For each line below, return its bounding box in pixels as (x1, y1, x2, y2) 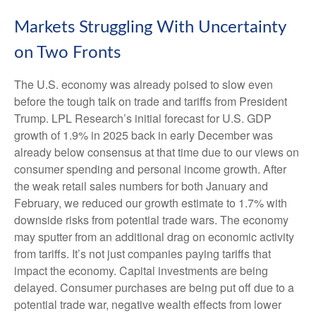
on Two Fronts (14, 44, 121, 62)
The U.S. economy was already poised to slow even (14, 76, 273, 93)
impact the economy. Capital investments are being (14, 262, 268, 279)
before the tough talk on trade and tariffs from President (14, 93, 287, 110)
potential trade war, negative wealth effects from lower (14, 296, 281, 313)
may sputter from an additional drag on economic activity (14, 229, 294, 245)
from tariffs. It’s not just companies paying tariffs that (14, 245, 271, 262)
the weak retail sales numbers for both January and (14, 178, 268, 195)
